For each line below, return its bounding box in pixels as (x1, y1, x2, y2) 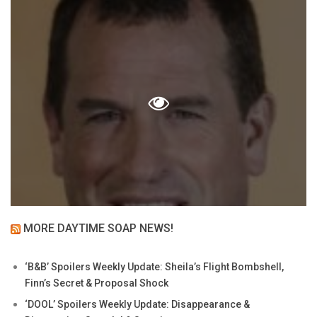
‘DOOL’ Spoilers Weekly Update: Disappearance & (25, 298, 250, 310)
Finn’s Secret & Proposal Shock (25, 277, 168, 289)
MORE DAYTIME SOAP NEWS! (23, 221, 173, 235)
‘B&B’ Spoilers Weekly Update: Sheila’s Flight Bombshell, (25, 260, 284, 272)
